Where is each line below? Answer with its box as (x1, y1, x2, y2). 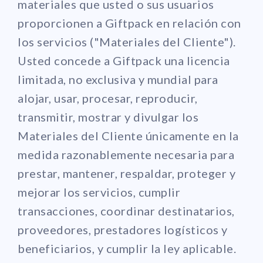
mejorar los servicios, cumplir (18, 184, 180, 199)
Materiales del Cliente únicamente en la (18, 128, 239, 143)
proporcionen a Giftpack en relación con (18, 15, 241, 30)
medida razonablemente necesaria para (18, 147, 234, 161)
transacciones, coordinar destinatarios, (18, 203, 235, 218)
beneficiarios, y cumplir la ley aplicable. (18, 241, 236, 255)
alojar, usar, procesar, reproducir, (18, 90, 198, 105)
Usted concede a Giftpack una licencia (18, 53, 230, 68)
